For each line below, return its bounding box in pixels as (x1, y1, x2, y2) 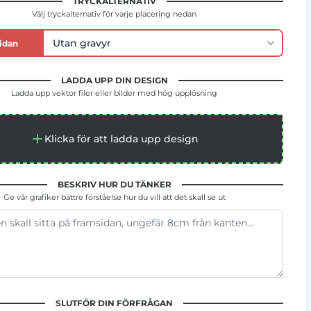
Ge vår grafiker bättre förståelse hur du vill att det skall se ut (3, 192, 226, 202)
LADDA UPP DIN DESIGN (60, 75, 168, 85)
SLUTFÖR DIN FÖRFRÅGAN (56, 298, 173, 308)
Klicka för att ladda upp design (44, 133, 199, 145)
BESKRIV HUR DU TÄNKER (57, 179, 171, 190)
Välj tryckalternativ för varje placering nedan (32, 9, 196, 19)
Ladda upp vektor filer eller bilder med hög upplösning (11, 88, 217, 98)
